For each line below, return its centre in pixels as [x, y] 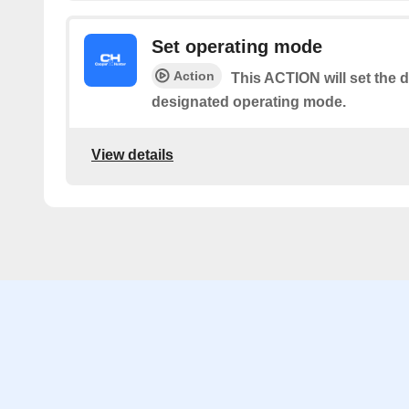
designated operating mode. [249, 102]
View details [132, 154]
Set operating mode [237, 47]
